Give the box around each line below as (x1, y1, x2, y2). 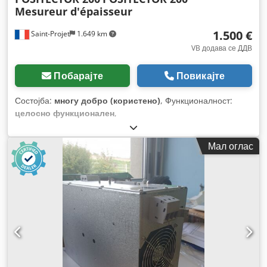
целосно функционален (15, 107, 114, 119)
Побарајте (54, 69, 103, 82)
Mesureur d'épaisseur (15, 4, 132, 18)
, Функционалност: (160, 94, 232, 106)
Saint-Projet (29, 28, 70, 39)
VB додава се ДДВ (191, 42, 252, 53)
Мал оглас (208, 139, 253, 153)
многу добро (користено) (54, 94, 160, 106)
